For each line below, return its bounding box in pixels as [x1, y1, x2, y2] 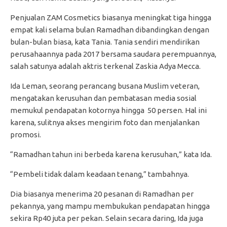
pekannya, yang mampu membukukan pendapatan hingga [10, 201, 210, 210]
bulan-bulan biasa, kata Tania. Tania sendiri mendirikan [10, 37, 200, 46]
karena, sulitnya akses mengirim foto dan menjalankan [10, 118, 200, 127]
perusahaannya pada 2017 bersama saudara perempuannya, [10, 49, 216, 58]
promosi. [10, 130, 41, 139]
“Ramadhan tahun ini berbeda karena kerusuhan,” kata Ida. [10, 149, 212, 159]
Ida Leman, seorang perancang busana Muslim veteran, [10, 81, 200, 90]
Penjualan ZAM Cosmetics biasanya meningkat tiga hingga [10, 13, 211, 22]
